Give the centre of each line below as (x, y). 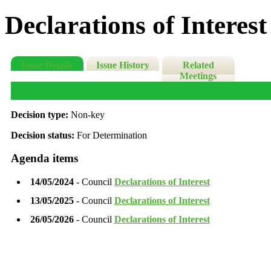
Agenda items (44, 158)
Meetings (198, 76)
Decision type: (41, 114)
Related (198, 65)
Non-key (87, 114)
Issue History (122, 65)
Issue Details (47, 65)
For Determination (112, 135)
